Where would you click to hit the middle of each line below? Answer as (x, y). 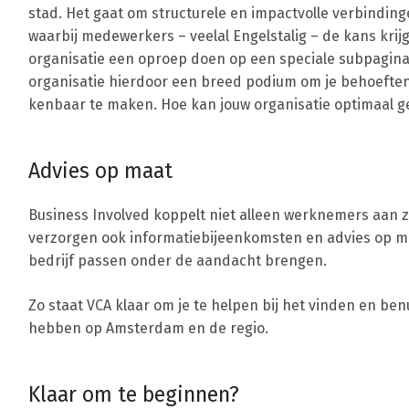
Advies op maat (100, 171)
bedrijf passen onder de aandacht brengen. (178, 261)
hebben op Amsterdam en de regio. (148, 329)
